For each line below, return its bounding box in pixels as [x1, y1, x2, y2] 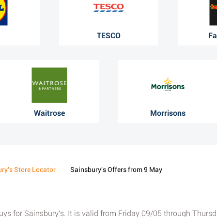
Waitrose [33, 108, 65, 118]
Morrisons [150, 108, 186, 118]
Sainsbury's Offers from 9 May [70, 165, 162, 173]
